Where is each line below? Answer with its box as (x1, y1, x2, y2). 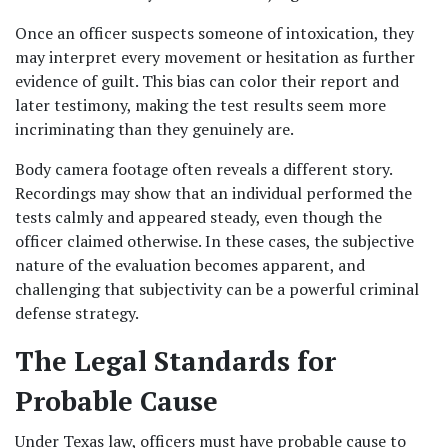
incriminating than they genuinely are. (15, 118, 294, 140)
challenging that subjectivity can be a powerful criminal (15, 278, 419, 300)
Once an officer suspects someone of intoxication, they (15, 22, 414, 44)
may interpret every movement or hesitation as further (15, 46, 415, 68)
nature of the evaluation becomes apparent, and (15, 254, 365, 276)
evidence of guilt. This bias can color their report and (15, 70, 399, 92)
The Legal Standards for (15, 343, 336, 379)
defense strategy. (15, 302, 139, 324)
